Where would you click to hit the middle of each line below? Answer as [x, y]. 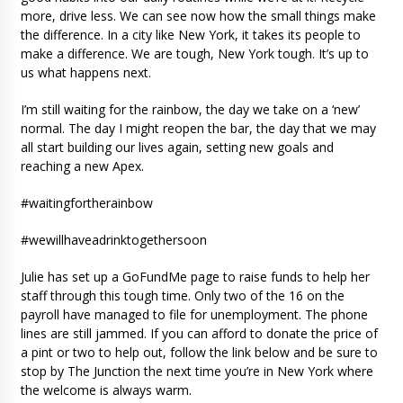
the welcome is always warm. [106, 390]
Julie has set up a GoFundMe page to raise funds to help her [195, 276]
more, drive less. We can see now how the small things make [198, 15]
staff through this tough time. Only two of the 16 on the [182, 295]
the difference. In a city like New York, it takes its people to [190, 34]
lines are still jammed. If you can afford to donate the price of [199, 333]
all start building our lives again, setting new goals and [177, 147]
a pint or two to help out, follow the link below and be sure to [199, 352]
